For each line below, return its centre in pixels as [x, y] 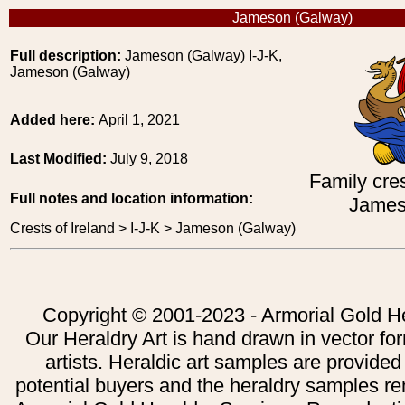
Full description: [66, 56]
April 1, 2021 [139, 120]
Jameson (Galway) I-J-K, [202, 56]
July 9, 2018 [149, 159]
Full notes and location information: [132, 198]
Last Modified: [60, 159]
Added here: [54, 120]
